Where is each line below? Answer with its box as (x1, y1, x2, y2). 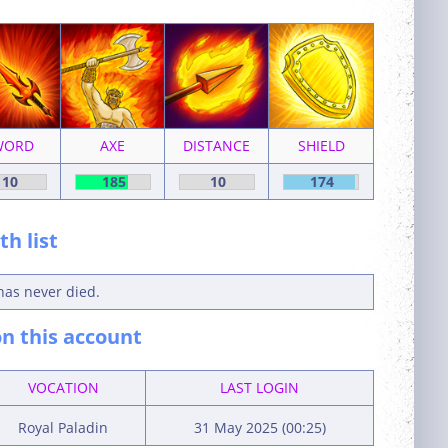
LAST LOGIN (220, 378, 299, 397)
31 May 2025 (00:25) (193, 418, 326, 437)
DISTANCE (183, 136, 250, 155)
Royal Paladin (18, 418, 108, 437)
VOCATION (27, 378, 99, 397)
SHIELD (297, 136, 345, 155)
